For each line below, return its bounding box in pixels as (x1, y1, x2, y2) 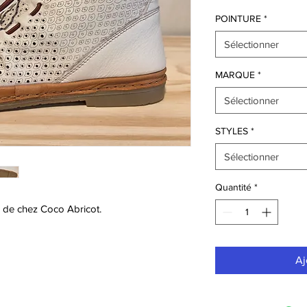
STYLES (215, 125, 248, 136)
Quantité (215, 181, 251, 193)
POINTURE (215, 12, 261, 24)
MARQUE (215, 69, 255, 80)
